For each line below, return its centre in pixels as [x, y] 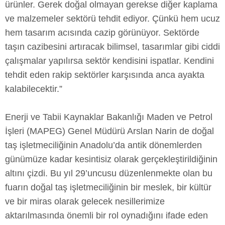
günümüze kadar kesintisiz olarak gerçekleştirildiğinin [111, 159]
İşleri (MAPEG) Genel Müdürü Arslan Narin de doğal [109, 131]
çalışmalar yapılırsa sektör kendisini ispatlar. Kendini [109, 61]
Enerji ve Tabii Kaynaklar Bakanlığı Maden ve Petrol [109, 117]
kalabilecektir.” [34, 89]
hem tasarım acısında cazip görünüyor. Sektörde [102, 33]
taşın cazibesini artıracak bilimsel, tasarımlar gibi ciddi [113, 47]
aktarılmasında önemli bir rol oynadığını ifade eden [106, 216]
